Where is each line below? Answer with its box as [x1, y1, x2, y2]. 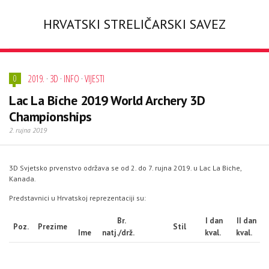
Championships [9, 108, 92, 125]
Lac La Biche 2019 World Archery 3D [9, 92, 205, 109]
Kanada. [9, 174, 36, 183]
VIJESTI [85, 72, 104, 85]
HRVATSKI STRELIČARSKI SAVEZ [43, 16, 226, 32]
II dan [231, 216, 256, 226]
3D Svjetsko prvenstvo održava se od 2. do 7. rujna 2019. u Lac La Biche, [9, 163, 241, 172]
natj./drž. [100, 228, 134, 238]
